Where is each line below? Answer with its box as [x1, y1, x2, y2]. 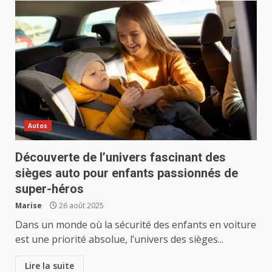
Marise [15, 200, 42, 211]
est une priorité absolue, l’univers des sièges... [15, 233, 223, 246]
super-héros [15, 182, 84, 196]
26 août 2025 [57, 200, 104, 211]
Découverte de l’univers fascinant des [15, 150, 226, 165]
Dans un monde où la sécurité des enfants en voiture [15, 218, 256, 231]
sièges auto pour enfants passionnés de [15, 166, 238, 180]
